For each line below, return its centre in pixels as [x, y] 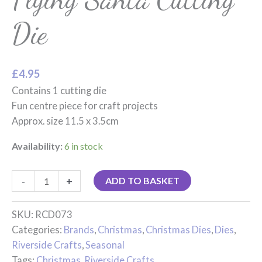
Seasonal [105, 244]
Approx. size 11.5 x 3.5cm [65, 121]
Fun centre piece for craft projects [85, 106]
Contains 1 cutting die [59, 91]
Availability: [37, 146]
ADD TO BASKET [143, 180]
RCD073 [54, 214]
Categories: [38, 229]
